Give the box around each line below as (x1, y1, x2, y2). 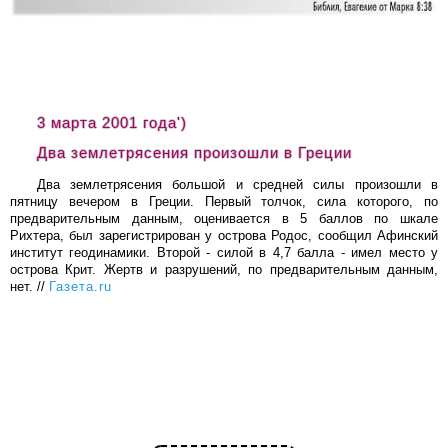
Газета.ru (49, 278, 112, 294)
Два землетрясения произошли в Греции (36, 145, 352, 162)
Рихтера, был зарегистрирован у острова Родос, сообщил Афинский (10, 227, 438, 243)
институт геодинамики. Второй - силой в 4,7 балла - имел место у (10, 244, 438, 260)
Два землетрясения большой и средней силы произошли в (36, 176, 438, 192)
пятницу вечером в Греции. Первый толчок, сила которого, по (10, 193, 438, 209)
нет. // (10, 278, 49, 294)
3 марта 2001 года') (36, 115, 187, 132)
